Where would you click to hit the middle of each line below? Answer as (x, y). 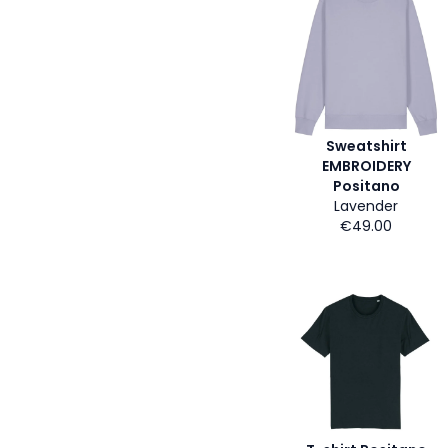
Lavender (366, 206)
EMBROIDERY (366, 166)
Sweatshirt (366, 146)
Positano (366, 186)
